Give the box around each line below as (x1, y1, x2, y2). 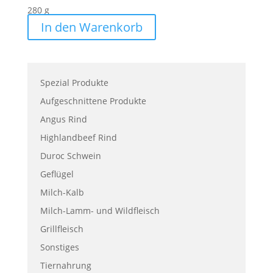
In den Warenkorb (40, 18, 143, 35)
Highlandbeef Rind (40, 132, 117, 144)
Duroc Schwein (40, 150, 101, 162)
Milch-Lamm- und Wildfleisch (40, 205, 160, 217)
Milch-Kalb (40, 186, 84, 199)
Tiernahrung (40, 260, 91, 272)
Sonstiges (40, 241, 79, 253)
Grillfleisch (40, 223, 83, 235)
